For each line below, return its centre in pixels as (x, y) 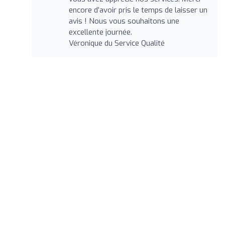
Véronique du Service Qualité (117, 43)
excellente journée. (100, 32)
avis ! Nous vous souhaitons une (124, 21)
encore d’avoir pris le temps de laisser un (138, 10)
